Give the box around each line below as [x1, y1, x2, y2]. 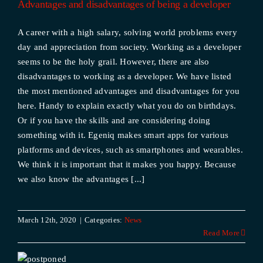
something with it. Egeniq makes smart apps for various [17, 130, 229, 140]
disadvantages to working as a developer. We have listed [17, 72, 232, 81]
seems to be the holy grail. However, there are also [17, 57, 210, 66]
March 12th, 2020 [17, 215, 77, 224]
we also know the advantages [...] [17, 174, 145, 184]
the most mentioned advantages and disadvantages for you [17, 86, 240, 96]
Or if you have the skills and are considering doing [17, 116, 211, 125]
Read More [203, 228, 240, 237]
